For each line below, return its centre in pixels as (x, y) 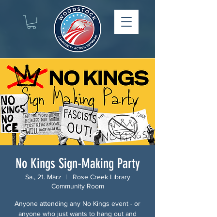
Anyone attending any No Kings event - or (77, 203)
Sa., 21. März (43, 177)
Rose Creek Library (100, 177)
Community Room (77, 186)
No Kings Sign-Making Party (77, 163)
